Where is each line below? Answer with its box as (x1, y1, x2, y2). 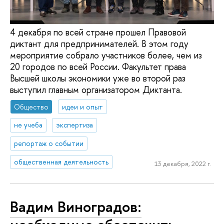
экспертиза (56, 120, 93, 130)
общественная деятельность (14, 156, 109, 166)
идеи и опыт (62, 101, 103, 111)
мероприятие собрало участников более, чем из (10, 48, 202, 61)
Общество (14, 101, 49, 111)
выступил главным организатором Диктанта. (10, 83, 184, 96)
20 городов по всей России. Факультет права (10, 60, 186, 73)
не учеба (14, 120, 43, 130)
